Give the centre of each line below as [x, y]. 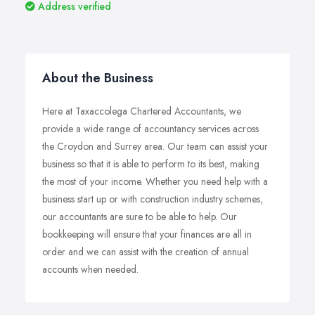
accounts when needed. [90, 269]
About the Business [98, 78]
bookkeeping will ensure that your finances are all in [147, 234]
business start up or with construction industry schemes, [153, 199]
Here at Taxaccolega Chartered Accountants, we [142, 111]
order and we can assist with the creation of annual [146, 252]
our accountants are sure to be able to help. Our [140, 217]
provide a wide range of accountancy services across [150, 129]
